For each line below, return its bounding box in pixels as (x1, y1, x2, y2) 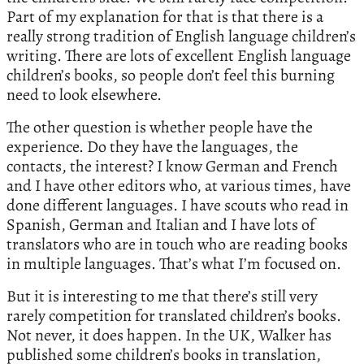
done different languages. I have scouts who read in (6, 193, 349, 216)
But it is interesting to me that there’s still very (6, 284, 318, 307)
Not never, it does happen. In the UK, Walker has (6, 323, 331, 346)
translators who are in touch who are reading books (6, 232, 348, 255)
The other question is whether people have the (6, 115, 313, 138)
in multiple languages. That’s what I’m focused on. (6, 252, 341, 275)
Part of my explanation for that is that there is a (6, 5, 323, 28)
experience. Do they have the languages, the (6, 135, 298, 158)
